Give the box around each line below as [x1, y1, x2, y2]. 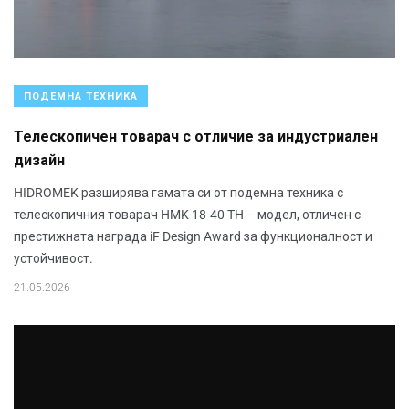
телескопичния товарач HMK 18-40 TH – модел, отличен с [14, 207, 361, 223]
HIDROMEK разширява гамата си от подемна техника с [14, 185, 343, 201]
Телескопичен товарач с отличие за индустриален [14, 128, 378, 146]
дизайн [14, 152, 65, 170]
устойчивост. [14, 251, 93, 267]
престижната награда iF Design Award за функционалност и [14, 229, 372, 245]
